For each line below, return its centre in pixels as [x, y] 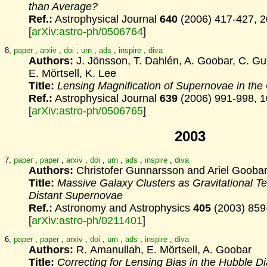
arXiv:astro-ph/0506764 [87, 32]
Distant [45, 195]
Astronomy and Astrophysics [123, 208]
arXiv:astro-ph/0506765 [87, 111]
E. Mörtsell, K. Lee [72, 74]
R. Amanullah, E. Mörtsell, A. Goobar [162, 250]
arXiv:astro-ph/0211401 [87, 220]
